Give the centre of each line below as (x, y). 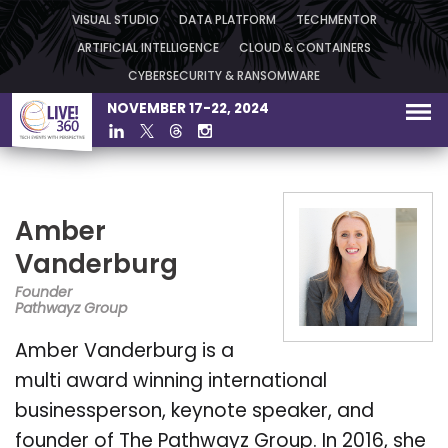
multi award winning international (171, 382)
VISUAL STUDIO (115, 21)
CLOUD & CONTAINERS (305, 49)
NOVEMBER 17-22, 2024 (188, 109)
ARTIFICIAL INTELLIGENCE (148, 49)
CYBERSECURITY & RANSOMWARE (224, 77)
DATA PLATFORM (227, 21)
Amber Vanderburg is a (124, 352)
